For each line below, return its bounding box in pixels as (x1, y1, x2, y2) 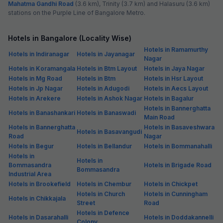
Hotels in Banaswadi (77, 109, 136, 116)
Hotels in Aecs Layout (144, 84, 208, 92)
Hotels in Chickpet (144, 180, 198, 188)
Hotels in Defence (77, 209, 129, 217)
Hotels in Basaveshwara (144, 123, 215, 131)
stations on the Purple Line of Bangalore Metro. (8, 8, 145, 16)
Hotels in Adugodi (77, 84, 129, 92)
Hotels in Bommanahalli (144, 142, 212, 150)
